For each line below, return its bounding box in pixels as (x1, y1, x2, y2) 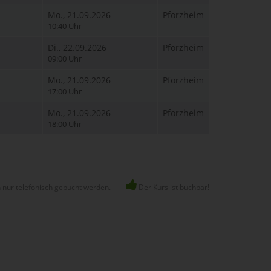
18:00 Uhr (48, 119, 82, 129)
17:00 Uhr (48, 87, 82, 97)
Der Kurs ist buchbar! (137, 182, 209, 192)
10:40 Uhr (48, 21, 82, 31)
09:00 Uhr (48, 54, 82, 64)
